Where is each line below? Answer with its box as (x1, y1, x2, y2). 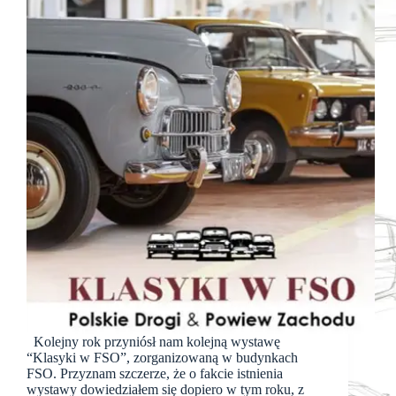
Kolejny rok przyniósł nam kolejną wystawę (27, 334, 280, 350)
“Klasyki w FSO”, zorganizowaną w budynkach (27, 350, 298, 366)
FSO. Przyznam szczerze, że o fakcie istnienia (27, 366, 283, 382)
